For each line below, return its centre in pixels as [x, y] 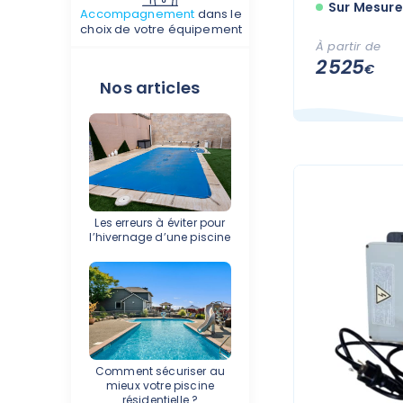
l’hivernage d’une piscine [160, 237]
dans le [218, 13]
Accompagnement [138, 13]
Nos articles [150, 87]
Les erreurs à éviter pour [160, 222]
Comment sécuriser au [160, 372]
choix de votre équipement [161, 29]
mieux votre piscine [160, 386]
